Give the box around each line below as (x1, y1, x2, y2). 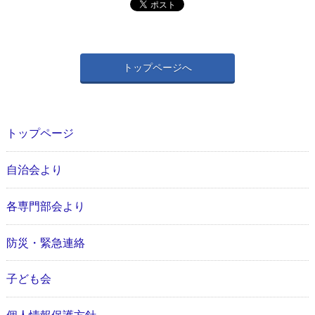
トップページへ (122, 62, 192, 74)
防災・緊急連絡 (6, 236, 85, 249)
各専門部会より (6, 200, 85, 212)
